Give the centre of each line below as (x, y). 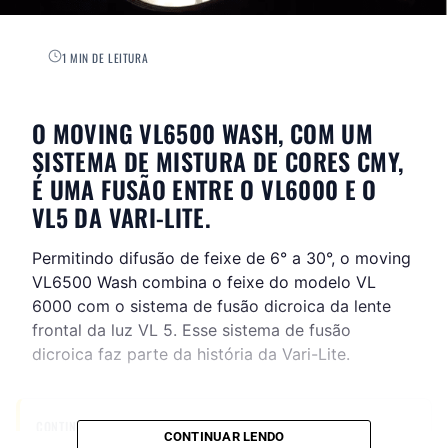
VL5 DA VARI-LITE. (122, 217)
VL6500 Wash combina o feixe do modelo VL (204, 282)
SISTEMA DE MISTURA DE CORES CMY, (218, 161)
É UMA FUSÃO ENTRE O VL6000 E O (204, 189)
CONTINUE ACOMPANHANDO (112, 427)
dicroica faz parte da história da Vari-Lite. (191, 354)
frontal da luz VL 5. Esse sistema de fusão (191, 330)
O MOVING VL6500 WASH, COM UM (203, 133)
